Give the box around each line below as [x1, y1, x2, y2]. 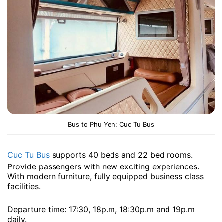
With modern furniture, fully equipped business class [7, 171, 204, 182]
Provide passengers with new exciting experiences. [7, 162, 199, 172]
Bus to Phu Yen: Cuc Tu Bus [68, 120, 154, 129]
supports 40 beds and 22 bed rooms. [50, 150, 193, 160]
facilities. [7, 181, 41, 192]
